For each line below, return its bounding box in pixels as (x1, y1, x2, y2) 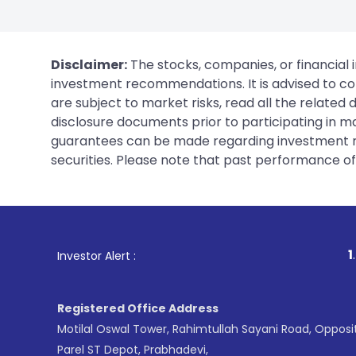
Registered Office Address (57, 300, 219, 316)
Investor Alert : (57, 247, 136, 264)
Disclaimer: (51, 55, 127, 74)
